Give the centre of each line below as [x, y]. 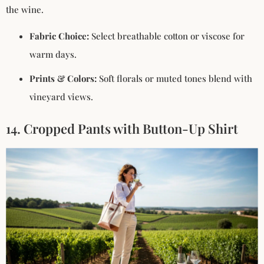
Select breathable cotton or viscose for [167, 36]
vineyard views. [61, 97]
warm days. [53, 55]
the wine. [25, 9]
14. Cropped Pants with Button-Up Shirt [122, 129]
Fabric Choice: [59, 36]
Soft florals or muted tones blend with [174, 79]
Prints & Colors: [63, 79]
